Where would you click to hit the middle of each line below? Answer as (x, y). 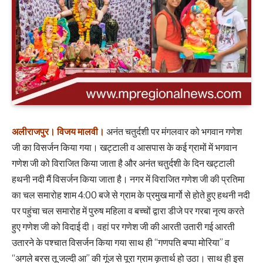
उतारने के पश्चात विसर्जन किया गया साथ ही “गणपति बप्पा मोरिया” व (121, 242)
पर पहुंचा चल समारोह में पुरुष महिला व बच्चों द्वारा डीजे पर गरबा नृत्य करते (128, 211)
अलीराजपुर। (33, 131)
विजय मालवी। (81, 131)
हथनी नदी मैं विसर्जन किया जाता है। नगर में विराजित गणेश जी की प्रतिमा (128, 179)
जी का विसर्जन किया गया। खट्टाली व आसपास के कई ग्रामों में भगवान (124, 147)
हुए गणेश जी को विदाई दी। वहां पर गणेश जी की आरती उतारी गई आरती (123, 227)
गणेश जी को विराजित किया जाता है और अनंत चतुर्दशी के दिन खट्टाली (123, 163)
